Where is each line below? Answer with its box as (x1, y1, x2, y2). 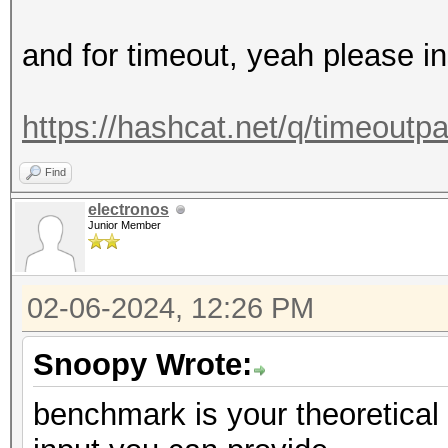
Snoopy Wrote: (33, 347, 252, 382)
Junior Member (88, 219, 161, 231)
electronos (88, 201, 169, 218)
